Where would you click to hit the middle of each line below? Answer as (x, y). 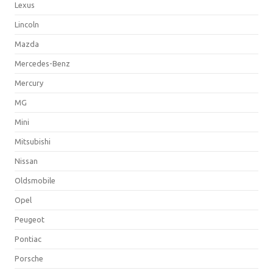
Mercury (29, 83)
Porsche (29, 258)
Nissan (26, 161)
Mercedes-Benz (42, 63)
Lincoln (27, 24)
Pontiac (28, 239)
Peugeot (30, 219)
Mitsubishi (33, 141)
